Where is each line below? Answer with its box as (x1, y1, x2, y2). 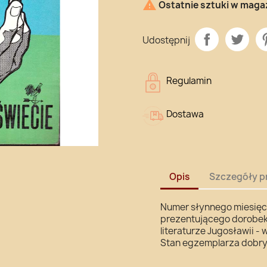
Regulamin (166, 74, 212, 87)
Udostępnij (142, 34, 190, 47)
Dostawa (166, 107, 204, 120)
